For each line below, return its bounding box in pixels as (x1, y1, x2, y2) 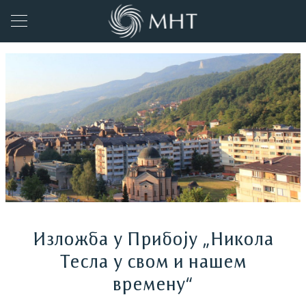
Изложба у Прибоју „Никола (32, 232, 274, 251)
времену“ (113, 277, 193, 296)
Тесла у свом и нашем (59, 254, 247, 273)
